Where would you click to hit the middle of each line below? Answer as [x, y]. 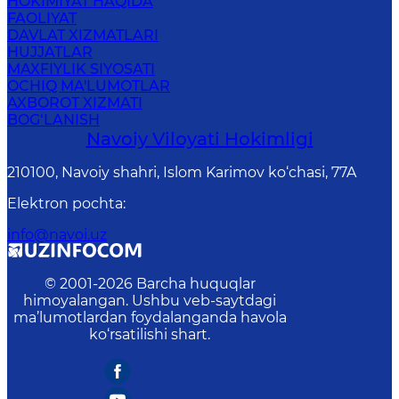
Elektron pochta [65, 204]
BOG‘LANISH [53, 120]
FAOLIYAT [42, 18]
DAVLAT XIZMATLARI [83, 35]
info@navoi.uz [57, 235]
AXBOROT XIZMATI [75, 103]
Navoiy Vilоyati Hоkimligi [199, 139]
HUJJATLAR [50, 52]
